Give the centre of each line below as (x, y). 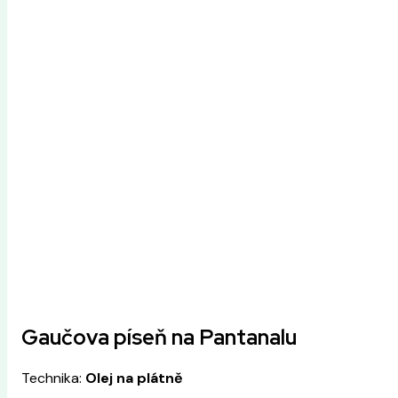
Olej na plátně (134, 378)
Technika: (53, 378)
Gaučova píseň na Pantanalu (159, 337)
